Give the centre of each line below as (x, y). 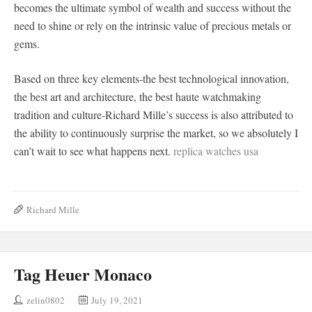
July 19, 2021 (117, 300)
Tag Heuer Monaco (83, 274)
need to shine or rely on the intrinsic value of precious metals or (153, 25)
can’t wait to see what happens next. (94, 150)
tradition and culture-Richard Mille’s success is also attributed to (154, 114)
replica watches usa (216, 150)
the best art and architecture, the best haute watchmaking (138, 96)
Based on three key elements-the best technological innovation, (151, 78)
